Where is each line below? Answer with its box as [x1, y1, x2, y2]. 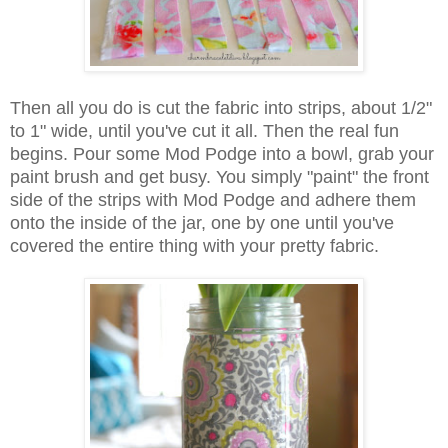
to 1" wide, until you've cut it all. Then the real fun [10, 120, 399, 141]
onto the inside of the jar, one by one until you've [10, 212, 394, 233]
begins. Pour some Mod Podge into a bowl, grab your [10, 143, 434, 164]
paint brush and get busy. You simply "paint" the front [10, 166, 429, 187]
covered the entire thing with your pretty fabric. [10, 235, 379, 256]
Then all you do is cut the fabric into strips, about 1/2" [10, 97, 432, 118]
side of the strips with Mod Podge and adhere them [10, 189, 416, 210]
